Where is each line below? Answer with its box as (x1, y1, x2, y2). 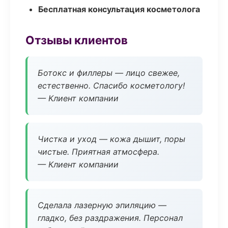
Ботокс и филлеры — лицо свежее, (38, 68, 180, 78)
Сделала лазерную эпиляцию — (38, 200, 166, 210)
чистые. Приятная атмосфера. (38, 147, 159, 157)
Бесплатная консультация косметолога (38, 4, 200, 14)
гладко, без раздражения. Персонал (38, 213, 183, 223)
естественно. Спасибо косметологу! (38, 80, 185, 91)
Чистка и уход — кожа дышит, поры (38, 134, 185, 144)
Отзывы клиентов (25, 33, 128, 47)
